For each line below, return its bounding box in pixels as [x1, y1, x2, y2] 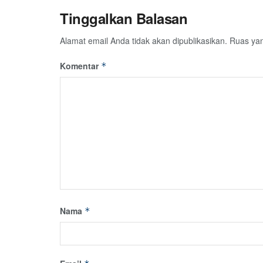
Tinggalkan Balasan [60, 8, 188, 29]
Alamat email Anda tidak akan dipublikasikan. [60, 35, 227, 47]
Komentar [60, 60, 101, 72]
